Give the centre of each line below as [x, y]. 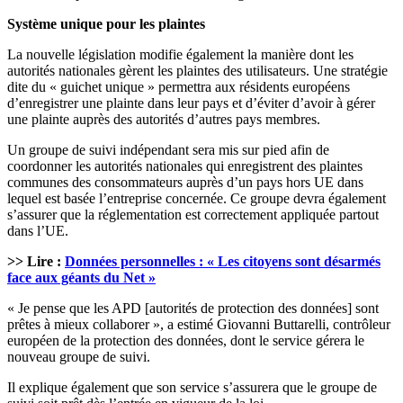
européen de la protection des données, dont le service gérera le [186, 341]
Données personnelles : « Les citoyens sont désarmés [223, 262]
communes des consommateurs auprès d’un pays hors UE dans [185, 183]
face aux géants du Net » [81, 278]
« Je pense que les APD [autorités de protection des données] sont [193, 309]
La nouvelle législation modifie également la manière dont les [180, 55]
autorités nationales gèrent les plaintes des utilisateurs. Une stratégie [197, 71]
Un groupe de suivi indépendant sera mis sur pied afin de [168, 150]
